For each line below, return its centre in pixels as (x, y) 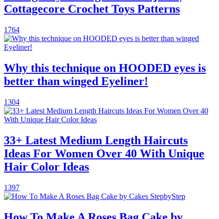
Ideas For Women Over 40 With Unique (104, 153)
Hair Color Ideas (46, 166)
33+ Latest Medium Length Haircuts (96, 140)
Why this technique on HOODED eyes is (105, 68)
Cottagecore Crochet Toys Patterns (92, 9)
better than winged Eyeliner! (76, 81)
